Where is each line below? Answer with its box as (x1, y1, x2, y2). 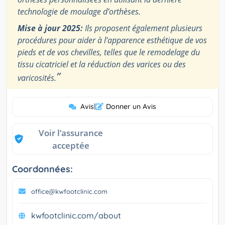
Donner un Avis (106, 101, 156, 111)
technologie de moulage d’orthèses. (18, 6, 141, 17)
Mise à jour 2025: (18, 22, 83, 34)
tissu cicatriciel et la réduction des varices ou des (18, 58, 186, 70)
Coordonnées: (12, 163, 73, 175)
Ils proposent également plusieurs (83, 22, 202, 34)
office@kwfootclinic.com (31, 187, 107, 195)
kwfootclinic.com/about (31, 210, 121, 220)
